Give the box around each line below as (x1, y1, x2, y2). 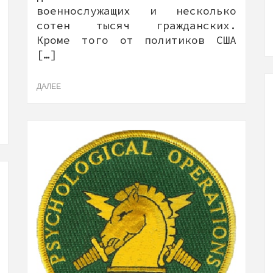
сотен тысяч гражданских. (37, 18, 236, 32)
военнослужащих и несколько (37, 3, 236, 18)
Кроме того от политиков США (37, 32, 236, 47)
